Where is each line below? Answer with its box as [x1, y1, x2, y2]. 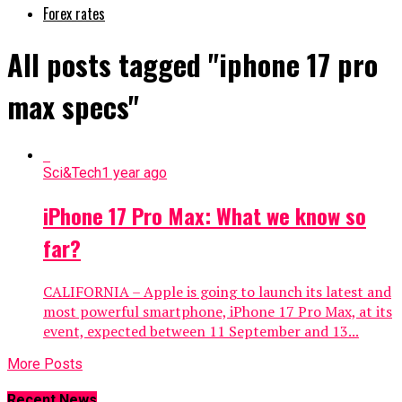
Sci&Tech [43, 163, 101, 181]
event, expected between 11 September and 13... [43, 320, 359, 341]
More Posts [7, 354, 83, 372]
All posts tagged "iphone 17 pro [7, 43, 378, 86]
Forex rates [43, 2, 105, 24]
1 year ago [101, 163, 167, 181]
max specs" [7, 85, 139, 128]
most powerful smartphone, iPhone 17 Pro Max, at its [43, 301, 392, 321]
